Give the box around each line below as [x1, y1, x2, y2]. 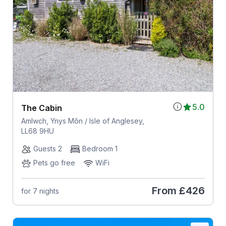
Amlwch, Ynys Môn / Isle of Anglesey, [21, 117, 144, 126]
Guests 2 [33, 144, 62, 153]
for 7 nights [21, 186, 59, 195]
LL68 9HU [21, 127, 54, 136]
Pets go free [33, 158, 75, 167]
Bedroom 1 [82, 144, 118, 153]
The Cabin [21, 103, 62, 114]
